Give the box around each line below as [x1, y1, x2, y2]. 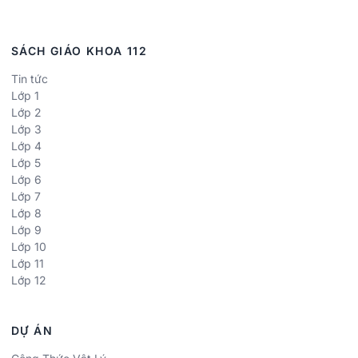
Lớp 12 [11, 272, 46, 287]
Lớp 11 [11, 256, 44, 270]
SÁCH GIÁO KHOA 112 [11, 43, 148, 58]
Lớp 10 [11, 239, 46, 253]
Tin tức [11, 71, 48, 86]
